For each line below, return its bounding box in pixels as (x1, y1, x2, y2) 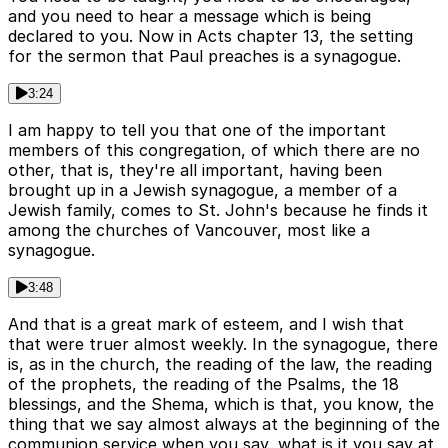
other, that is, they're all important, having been (8, 160, 382, 181)
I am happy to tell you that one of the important (8, 120, 386, 141)
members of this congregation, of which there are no (8, 140, 420, 161)
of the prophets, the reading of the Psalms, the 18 (8, 374, 399, 395)
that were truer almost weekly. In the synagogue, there (8, 334, 438, 355)
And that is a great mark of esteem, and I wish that (8, 314, 404, 335)
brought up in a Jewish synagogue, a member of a (8, 180, 397, 201)
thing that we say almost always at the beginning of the (8, 414, 440, 435)
